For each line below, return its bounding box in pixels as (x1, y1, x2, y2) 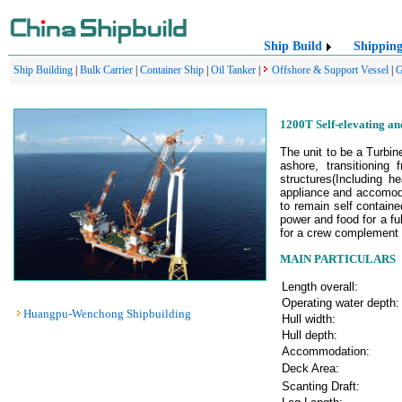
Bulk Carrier (80, 64, 133, 76)
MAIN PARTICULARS (280, 251, 396, 266)
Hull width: (282, 311, 336, 326)
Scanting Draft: (282, 379, 360, 393)
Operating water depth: (282, 295, 399, 310)
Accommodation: (282, 344, 370, 358)
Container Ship (140, 64, 204, 76)
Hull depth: (282, 328, 337, 342)
